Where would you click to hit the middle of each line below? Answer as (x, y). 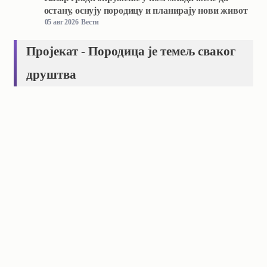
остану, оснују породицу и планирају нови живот (146, 10)
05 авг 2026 (61, 22)
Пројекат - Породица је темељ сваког (131, 51)
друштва (52, 74)
